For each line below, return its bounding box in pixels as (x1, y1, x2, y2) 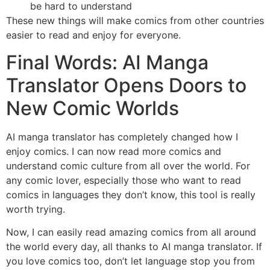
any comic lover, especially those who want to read (6, 174, 241, 186)
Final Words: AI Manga (6, 50, 209, 74)
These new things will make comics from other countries (6, 14, 264, 27)
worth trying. (6, 202, 65, 215)
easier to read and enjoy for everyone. (6, 29, 181, 42)
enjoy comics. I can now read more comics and (6, 145, 221, 157)
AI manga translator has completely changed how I (6, 130, 238, 143)
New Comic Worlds (6, 96, 179, 120)
